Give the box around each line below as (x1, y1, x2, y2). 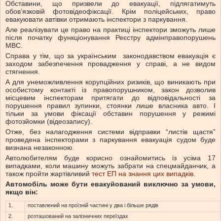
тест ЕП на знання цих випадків (92, 170, 193, 178)
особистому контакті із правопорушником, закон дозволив (5, 86, 216, 94)
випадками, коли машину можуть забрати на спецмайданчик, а (5, 162, 216, 170)
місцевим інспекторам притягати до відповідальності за (5, 94, 216, 102)
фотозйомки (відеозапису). (5, 117, 92, 126)
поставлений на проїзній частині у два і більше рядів (28, 202, 158, 209)
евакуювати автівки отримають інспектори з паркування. (5, 15, 187, 24)
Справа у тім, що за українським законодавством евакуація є (5, 52, 216, 60)
